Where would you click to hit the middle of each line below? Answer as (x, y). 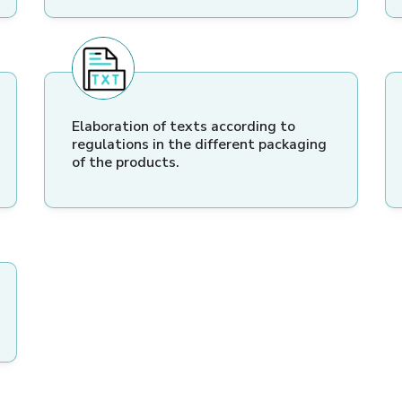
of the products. (126, 163)
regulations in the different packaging (199, 145)
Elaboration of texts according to (184, 127)
